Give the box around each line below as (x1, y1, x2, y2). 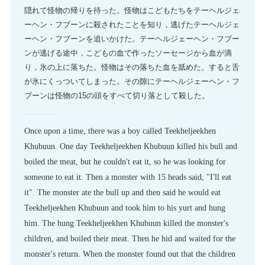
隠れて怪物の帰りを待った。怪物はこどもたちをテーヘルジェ (24, 6, 240, 15)
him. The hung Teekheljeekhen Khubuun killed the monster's (24, 219, 228, 228)
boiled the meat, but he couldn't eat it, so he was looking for (24, 157, 226, 167)
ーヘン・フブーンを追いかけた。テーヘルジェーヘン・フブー (24, 34, 240, 44)
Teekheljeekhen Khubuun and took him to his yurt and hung (24, 203, 225, 213)
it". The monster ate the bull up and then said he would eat (24, 188, 221, 198)
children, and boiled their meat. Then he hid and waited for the (24, 234, 235, 244)
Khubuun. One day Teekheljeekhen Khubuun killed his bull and (24, 142, 237, 151)
